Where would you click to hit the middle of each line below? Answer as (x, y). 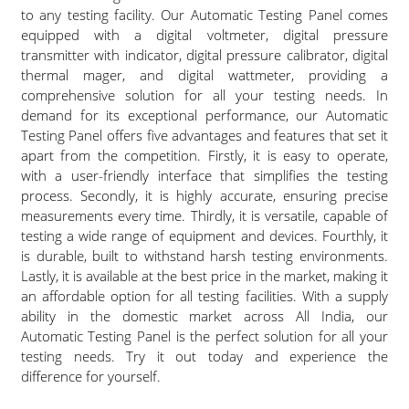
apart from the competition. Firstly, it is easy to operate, (204, 155)
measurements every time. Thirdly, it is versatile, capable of (204, 215)
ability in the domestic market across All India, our (204, 316)
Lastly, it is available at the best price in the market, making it (204, 276)
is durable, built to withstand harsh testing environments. (204, 256)
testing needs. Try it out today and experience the (204, 356)
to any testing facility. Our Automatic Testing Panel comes (204, 15)
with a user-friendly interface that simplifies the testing (204, 175)
